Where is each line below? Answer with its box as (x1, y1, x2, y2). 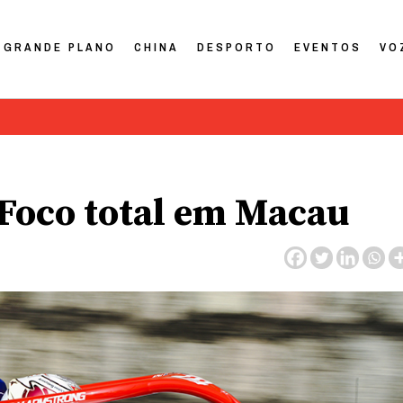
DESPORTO (197, 39, 277, 55)
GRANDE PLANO (4, 39, 117, 55)
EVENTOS (294, 39, 363, 55)
